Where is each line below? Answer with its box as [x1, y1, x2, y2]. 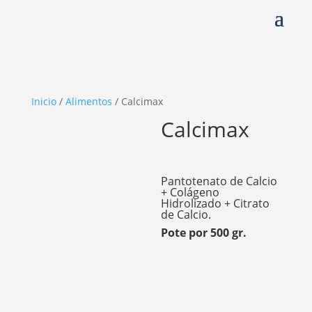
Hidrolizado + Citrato [161, 196, 270, 212]
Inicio [31, 95, 56, 109]
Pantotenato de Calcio [161, 173, 278, 189]
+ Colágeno [161, 185, 220, 201]
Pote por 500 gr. [161, 225, 247, 241]
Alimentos [65, 95, 112, 109]
